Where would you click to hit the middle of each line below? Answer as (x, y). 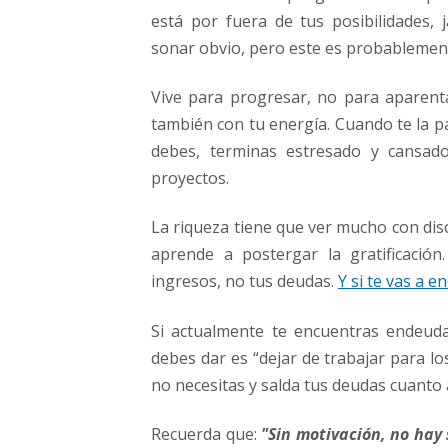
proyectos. (190, 178)
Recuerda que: (206, 434)
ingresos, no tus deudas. (244, 281)
